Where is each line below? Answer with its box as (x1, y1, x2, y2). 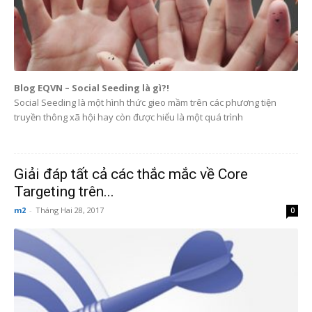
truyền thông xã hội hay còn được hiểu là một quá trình (14, 110, 243, 123)
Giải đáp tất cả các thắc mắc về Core (14, 165, 248, 182)
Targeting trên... (14, 182, 114, 200)
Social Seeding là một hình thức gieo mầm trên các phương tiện (14, 95, 276, 109)
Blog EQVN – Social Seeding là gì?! (14, 81, 169, 94)
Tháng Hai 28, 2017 (36, 204, 104, 215)
